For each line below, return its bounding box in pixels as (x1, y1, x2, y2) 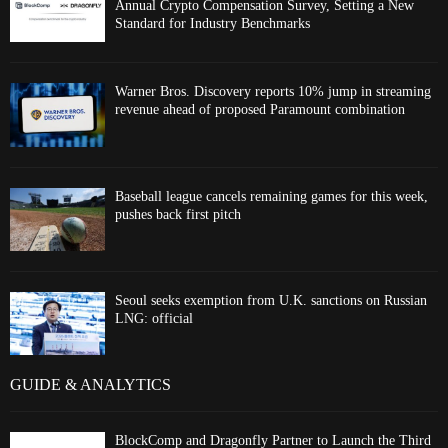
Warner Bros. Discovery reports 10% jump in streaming (115, 84, 431, 100)
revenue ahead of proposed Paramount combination (115, 102, 405, 118)
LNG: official (115, 311, 193, 327)
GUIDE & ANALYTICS (10, 376, 171, 394)
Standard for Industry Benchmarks (115, 16, 310, 32)
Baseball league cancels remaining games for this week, (115, 188, 428, 204)
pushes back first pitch (115, 206, 241, 222)
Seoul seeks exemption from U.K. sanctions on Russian (115, 293, 427, 309)
